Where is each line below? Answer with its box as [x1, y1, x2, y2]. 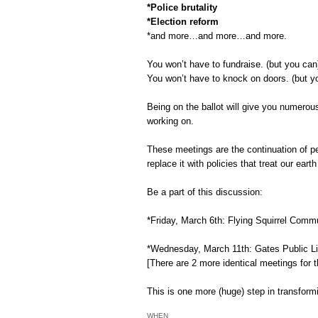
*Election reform [147, 16, 219, 27]
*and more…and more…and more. [147, 31, 287, 41]
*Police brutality [147, 2, 217, 13]
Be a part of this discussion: [147, 187, 263, 197]
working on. [147, 116, 194, 126]
